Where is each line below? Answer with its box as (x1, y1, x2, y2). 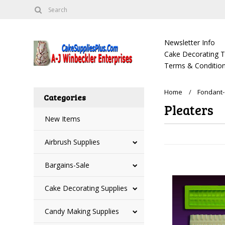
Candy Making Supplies (45, 206, 120, 216)
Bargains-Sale (45, 160, 90, 170)
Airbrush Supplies (45, 137, 100, 147)
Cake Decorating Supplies (45, 183, 128, 193)
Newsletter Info (164, 38, 215, 47)
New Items (45, 114, 81, 124)
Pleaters (164, 101, 214, 119)
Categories (44, 92, 86, 102)
